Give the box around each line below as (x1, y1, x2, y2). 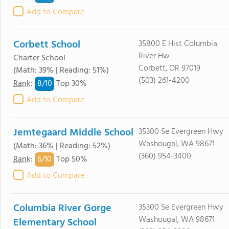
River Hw (138, 50, 170, 63)
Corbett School (13, 37, 80, 53)
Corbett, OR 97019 (138, 62, 200, 75)
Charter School (13, 52, 65, 65)
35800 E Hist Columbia (138, 37, 217, 51)
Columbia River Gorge (13, 200, 111, 217)
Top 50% (54, 153, 87, 167)
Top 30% (54, 77, 87, 91)
